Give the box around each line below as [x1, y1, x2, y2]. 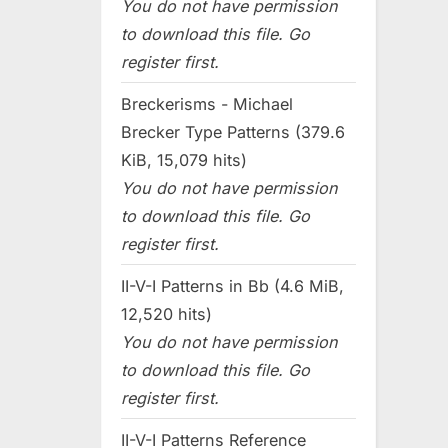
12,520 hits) [121, 303, 212, 324]
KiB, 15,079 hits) [121, 149, 247, 170]
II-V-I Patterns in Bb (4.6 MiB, [121, 275, 344, 296]
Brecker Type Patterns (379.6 [121, 121, 345, 142]
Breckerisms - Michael [121, 93, 293, 114]
